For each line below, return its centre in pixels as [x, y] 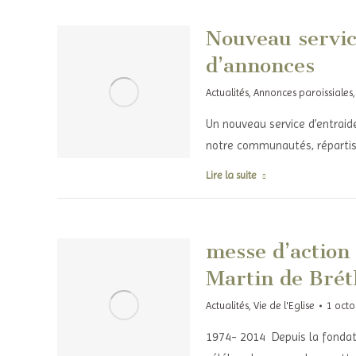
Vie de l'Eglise [284, 306]
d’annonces [260, 66]
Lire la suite [231, 175]
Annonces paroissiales [303, 93]
